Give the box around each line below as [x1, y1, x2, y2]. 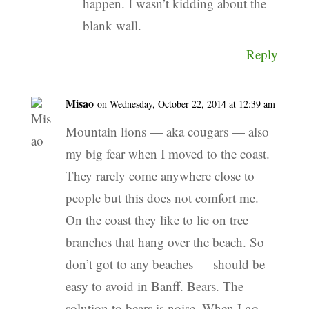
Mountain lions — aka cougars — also [65, 123, 269, 141]
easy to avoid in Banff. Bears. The [65, 277, 243, 295]
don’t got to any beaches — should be [65, 255, 265, 273]
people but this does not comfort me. [65, 189, 259, 207]
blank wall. [82, 17, 141, 34]
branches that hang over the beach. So [65, 233, 264, 251]
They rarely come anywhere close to [65, 167, 255, 185]
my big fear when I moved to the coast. [65, 145, 270, 163]
